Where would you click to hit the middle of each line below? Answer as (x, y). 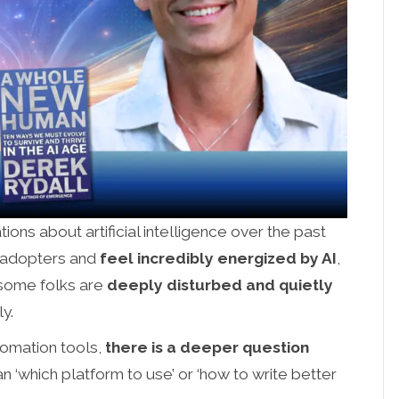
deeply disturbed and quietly (220, 285)
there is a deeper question (208, 347)
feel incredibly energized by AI (219, 258)
